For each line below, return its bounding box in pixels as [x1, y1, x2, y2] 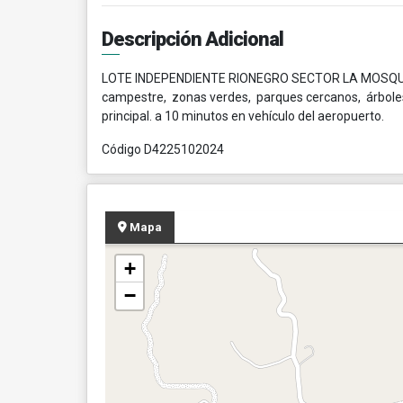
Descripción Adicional [102, 28, 283, 50]
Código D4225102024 [102, 142, 224, 157]
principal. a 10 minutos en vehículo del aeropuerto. [102, 109, 390, 123]
